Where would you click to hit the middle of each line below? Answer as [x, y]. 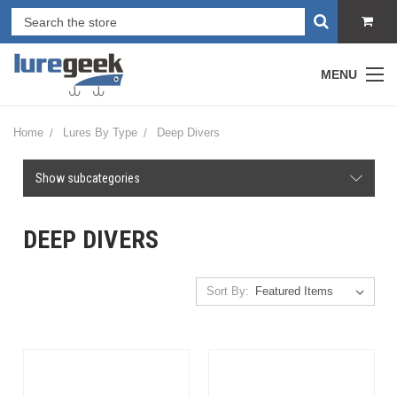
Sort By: [227, 291]
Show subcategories [87, 178]
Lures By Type [100, 132]
